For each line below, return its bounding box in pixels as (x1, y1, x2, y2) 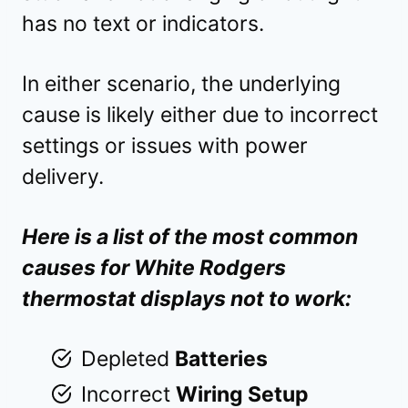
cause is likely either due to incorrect (22, 101, 378, 127)
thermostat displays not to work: (22, 285, 352, 311)
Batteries (175, 345, 268, 372)
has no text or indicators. (22, 10, 264, 36)
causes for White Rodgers (22, 254, 286, 280)
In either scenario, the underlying (22, 70, 341, 97)
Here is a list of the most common (22, 223, 358, 250)
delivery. (22, 163, 104, 189)
